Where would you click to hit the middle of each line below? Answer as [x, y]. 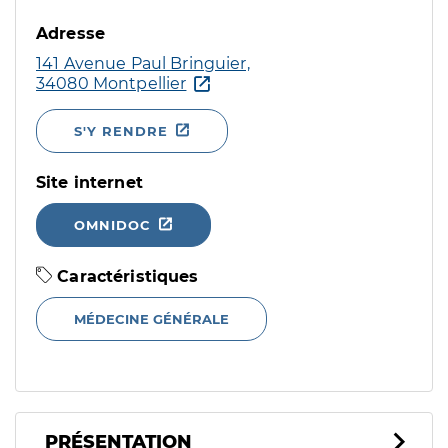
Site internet [89, 182]
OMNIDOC [112, 225]
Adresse [71, 33]
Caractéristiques [125, 276]
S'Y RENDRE [121, 131]
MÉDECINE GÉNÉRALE [151, 319]
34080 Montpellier [111, 83]
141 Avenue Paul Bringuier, [143, 63]
